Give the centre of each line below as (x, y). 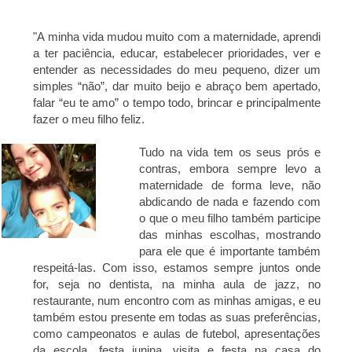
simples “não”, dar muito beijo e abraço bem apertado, (177, 86)
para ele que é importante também (230, 251)
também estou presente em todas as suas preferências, (177, 317)
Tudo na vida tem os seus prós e (230, 152)
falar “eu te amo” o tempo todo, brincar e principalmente (177, 103)
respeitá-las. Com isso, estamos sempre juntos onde (177, 268)
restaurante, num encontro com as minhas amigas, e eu (177, 301)
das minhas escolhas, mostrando (230, 235)
